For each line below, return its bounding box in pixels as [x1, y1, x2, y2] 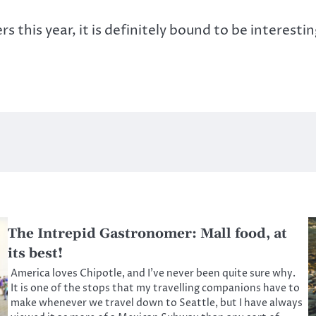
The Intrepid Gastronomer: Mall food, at [8, 225, 288, 243]
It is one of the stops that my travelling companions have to [11, 281, 300, 296]
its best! [8, 245, 63, 263]
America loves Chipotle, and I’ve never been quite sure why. [11, 267, 296, 281]
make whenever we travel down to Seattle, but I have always [11, 296, 303, 311]
